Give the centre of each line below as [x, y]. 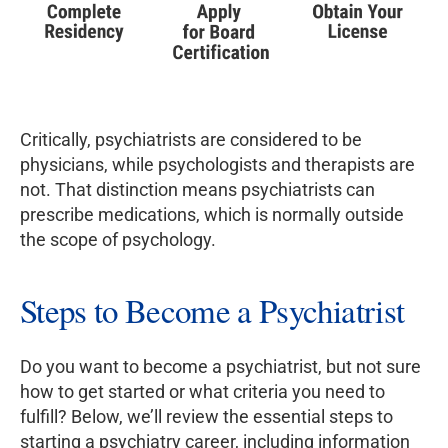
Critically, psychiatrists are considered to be [191, 140]
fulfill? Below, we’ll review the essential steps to [206, 417]
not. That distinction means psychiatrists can [197, 190]
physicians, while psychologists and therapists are [217, 165]
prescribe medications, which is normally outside [212, 215]
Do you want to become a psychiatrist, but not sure [220, 367]
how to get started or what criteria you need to [202, 392]
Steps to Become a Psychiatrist [212, 310]
